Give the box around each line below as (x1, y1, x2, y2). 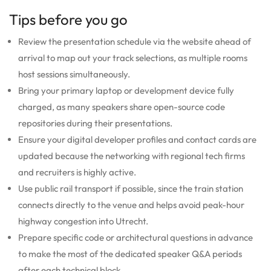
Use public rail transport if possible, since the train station (18, 182, 243, 194)
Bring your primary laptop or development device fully (18, 84, 234, 96)
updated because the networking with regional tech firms (18, 149, 245, 162)
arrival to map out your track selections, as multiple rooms (18, 51, 247, 64)
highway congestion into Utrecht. (18, 215, 148, 227)
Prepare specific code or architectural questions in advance (18, 231, 253, 243)
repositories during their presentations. (18, 117, 172, 129)
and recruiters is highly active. (18, 166, 136, 178)
